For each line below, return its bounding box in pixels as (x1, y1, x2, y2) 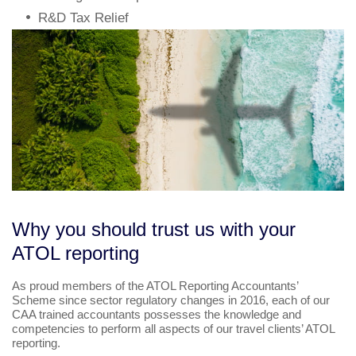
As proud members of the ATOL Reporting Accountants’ (12, 279, 298, 293)
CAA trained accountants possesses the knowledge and (12, 308, 301, 322)
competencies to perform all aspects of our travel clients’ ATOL (12, 322, 335, 336)
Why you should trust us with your (12, 219, 296, 241)
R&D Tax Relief (38, 10, 129, 25)
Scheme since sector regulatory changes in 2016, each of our (12, 293, 330, 308)
